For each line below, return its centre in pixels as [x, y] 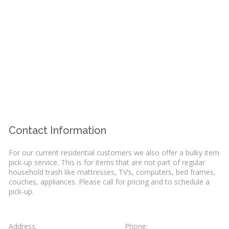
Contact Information [58, 131]
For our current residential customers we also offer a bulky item [114, 153]
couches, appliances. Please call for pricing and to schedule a [109, 182]
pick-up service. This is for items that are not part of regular [107, 163]
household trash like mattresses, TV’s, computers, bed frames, [112, 172]
